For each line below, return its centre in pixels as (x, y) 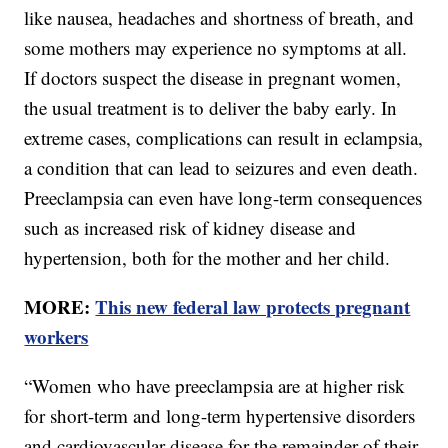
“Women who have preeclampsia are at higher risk (215, 386)
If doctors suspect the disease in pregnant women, (213, 78)
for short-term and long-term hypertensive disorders (220, 416)
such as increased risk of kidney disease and (190, 228)
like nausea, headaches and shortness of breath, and (219, 18)
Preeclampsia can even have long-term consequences (223, 198)
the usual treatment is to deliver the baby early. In (211, 108)
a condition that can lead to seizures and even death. (221, 168)
